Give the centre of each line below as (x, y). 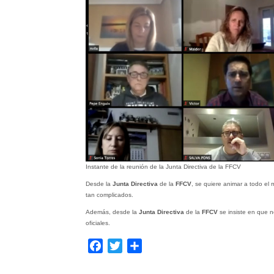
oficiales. (98, 223)
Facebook (124, 245)
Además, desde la (112, 212)
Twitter (136, 245)
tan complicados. (109, 194)
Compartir (163, 245)
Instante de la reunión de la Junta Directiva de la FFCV (163, 166)
